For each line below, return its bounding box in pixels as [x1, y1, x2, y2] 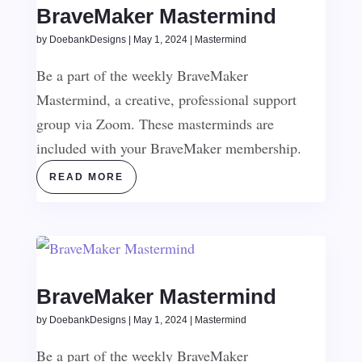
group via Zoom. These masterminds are [36, 114, 274, 133]
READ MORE [48, 171, 124, 183]
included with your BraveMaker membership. [36, 138, 301, 158]
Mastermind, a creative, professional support [36, 90, 297, 109]
